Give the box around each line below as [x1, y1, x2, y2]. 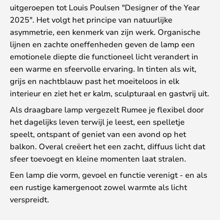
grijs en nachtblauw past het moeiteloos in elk [10, 75, 179, 86]
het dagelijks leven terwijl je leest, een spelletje [10, 116, 185, 127]
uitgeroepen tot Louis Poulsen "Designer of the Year [10, 1, 200, 12]
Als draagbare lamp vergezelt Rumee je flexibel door [10, 104, 204, 114]
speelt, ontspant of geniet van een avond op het [10, 128, 186, 139]
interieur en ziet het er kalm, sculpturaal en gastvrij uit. [10, 87, 209, 98]
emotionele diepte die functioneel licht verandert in [10, 51, 198, 61]
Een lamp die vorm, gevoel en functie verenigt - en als [10, 169, 207, 180]
